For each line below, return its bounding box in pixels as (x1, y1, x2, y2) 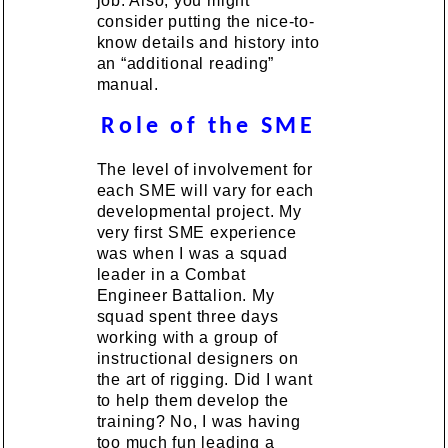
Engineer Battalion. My (96, 287, 275, 304)
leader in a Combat (96, 266, 246, 283)
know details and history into (96, 34, 320, 51)
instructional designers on (96, 350, 299, 367)
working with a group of (96, 329, 279, 346)
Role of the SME (101, 115, 316, 139)
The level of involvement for (96, 161, 313, 178)
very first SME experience (96, 224, 297, 241)
